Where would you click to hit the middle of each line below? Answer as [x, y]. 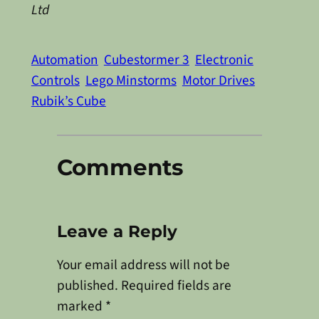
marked [81, 306]
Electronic [224, 60]
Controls [55, 81]
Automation [64, 60]
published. [87, 286]
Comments [120, 167]
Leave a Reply [117, 231]
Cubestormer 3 [146, 60]
